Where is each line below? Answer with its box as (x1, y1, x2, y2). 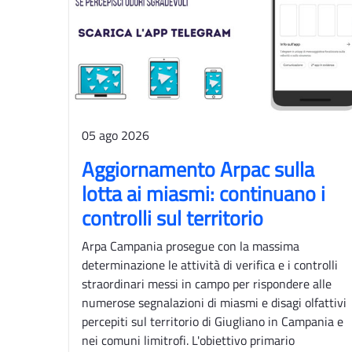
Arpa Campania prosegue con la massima (82, 236, 299, 255)
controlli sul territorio (82, 202, 263, 233)
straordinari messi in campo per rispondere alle (82, 273, 332, 293)
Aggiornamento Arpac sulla (82, 153, 314, 185)
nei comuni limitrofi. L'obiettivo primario (82, 330, 295, 350)
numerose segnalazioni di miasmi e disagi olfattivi (82, 292, 346, 312)
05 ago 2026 (82, 125, 149, 145)
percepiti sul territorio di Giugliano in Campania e (82, 311, 343, 331)
